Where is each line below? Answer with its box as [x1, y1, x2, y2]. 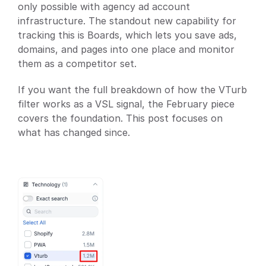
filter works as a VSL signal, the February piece [18, 98, 235, 110]
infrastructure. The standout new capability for [18, 15, 236, 27]
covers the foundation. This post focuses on [18, 112, 223, 124]
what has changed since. [18, 126, 130, 138]
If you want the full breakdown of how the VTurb [18, 84, 247, 96]
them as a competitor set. [18, 58, 137, 69]
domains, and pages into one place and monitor [18, 43, 235, 55]
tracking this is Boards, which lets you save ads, [18, 29, 237, 41]
